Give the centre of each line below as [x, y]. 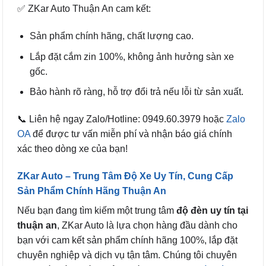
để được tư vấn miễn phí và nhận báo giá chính [131, 134]
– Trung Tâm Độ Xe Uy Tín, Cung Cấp [148, 176]
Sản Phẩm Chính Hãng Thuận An [92, 191]
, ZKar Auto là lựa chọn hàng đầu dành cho [147, 225]
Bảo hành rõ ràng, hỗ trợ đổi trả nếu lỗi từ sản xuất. [136, 92]
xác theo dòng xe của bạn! [72, 149]
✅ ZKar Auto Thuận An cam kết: [84, 9]
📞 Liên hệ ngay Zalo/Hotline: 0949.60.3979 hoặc [121, 119]
